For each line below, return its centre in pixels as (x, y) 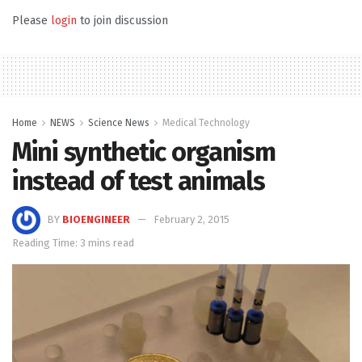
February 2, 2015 (192, 219)
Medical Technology (206, 122)
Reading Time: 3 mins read (73, 242)
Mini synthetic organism (144, 152)
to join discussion (122, 20)
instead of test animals (139, 181)
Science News (119, 122)
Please (32, 20)
